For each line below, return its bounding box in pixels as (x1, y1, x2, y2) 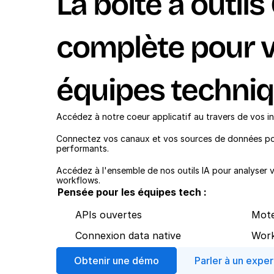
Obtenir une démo (74, 254, 159, 267)
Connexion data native (75, 229, 181, 242)
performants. (56, 143, 109, 154)
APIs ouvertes (75, 208, 142, 221)
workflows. (56, 175, 100, 185)
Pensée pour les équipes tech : (57, 186, 207, 198)
